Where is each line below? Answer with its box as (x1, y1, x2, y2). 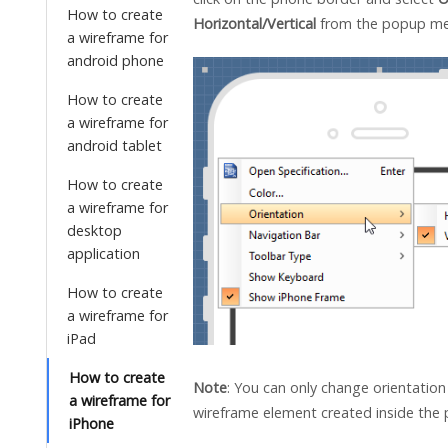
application (67, 244, 140, 263)
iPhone (69, 414, 114, 433)
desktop (67, 221, 122, 240)
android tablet (67, 136, 162, 155)
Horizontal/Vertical (193, 13, 316, 33)
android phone (67, 51, 164, 70)
